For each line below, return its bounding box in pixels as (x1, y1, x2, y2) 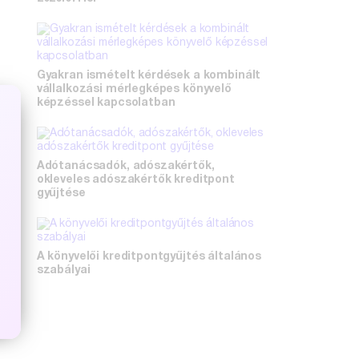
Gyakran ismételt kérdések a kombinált (36, 71, 261, 81)
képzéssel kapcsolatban (36, 98, 175, 108)
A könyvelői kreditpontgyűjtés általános (36, 252, 261, 262)
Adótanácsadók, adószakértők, (36, 161, 215, 171)
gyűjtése (36, 188, 86, 199)
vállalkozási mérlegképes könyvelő (36, 84, 232, 95)
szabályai (36, 265, 91, 276)
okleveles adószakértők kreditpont (36, 175, 235, 185)
